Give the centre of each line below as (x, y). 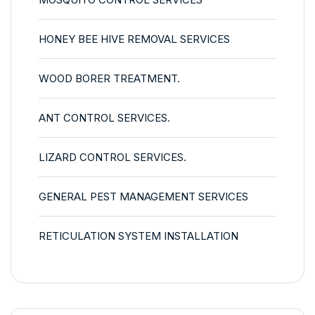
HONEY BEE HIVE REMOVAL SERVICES (134, 39)
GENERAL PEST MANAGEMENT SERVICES (143, 196)
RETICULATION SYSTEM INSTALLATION (139, 236)
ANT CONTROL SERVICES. (104, 117)
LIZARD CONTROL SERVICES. (112, 157)
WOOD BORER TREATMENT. (109, 78)
